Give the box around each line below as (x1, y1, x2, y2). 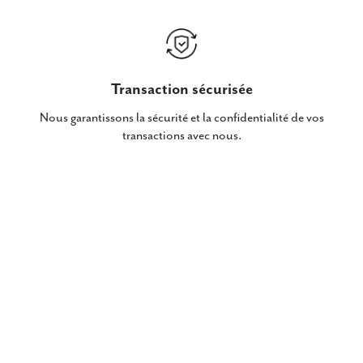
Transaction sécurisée (110, 80, 253, 99)
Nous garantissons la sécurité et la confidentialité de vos (39, 110, 324, 126)
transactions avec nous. (122, 128, 241, 143)
